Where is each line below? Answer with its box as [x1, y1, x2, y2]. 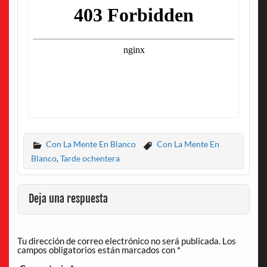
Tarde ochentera [60, 153, 120, 163]
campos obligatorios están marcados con [17, 244, 177, 256]
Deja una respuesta [29, 192, 108, 206]
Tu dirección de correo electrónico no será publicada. [17, 235, 221, 247]
